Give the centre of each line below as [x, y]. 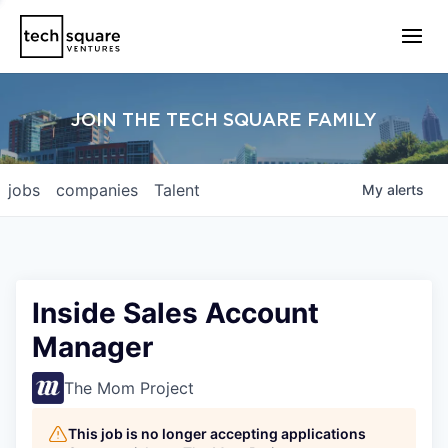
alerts [405, 189]
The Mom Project [129, 388]
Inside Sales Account [175, 313]
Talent [177, 190]
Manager [92, 347]
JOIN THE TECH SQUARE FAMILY [224, 121]
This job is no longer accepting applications [217, 433]
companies [97, 190]
